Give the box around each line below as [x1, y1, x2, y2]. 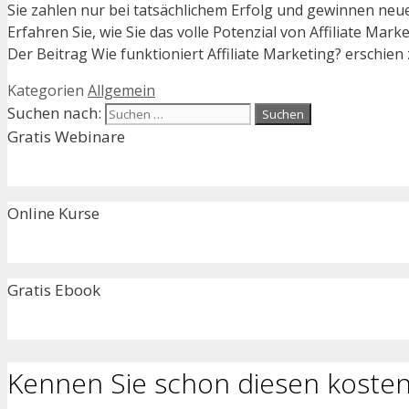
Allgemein [88, 79, 155, 100]
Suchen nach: [7, 101, 101, 123]
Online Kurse [7, 202, 100, 224]
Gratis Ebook [7, 278, 100, 300]
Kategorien [7, 79, 88, 100]
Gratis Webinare [7, 125, 125, 147]
